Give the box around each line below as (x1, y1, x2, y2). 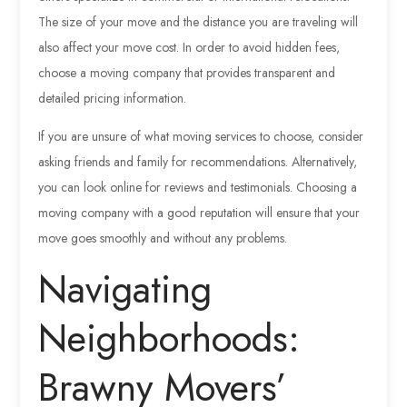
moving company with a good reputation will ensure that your (38, 203, 361, 222)
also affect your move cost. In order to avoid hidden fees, (38, 37, 341, 56)
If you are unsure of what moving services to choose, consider (38, 126, 364, 145)
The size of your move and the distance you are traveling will (38, 12, 359, 31)
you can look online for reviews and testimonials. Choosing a (38, 177, 358, 196)
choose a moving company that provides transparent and (38, 63, 336, 82)
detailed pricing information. (38, 88, 187, 107)
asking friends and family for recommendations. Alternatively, (38, 152, 358, 171)
